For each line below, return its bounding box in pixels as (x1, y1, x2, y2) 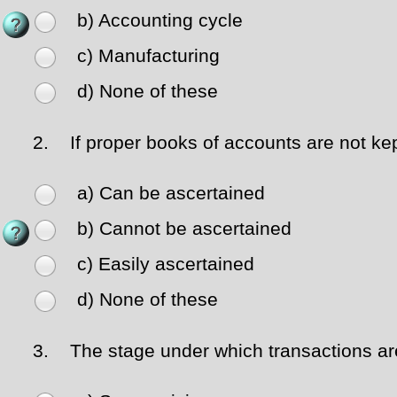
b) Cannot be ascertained (77, 218, 292, 240)
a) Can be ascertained (77, 183, 265, 205)
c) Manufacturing (77, 45, 220, 67)
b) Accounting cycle (77, 10, 243, 32)
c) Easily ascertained (77, 253, 254, 276)
